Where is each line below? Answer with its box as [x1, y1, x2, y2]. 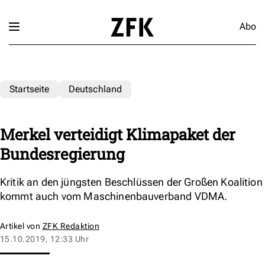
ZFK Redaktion [42, 221, 100, 231]
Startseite [9, 83, 50, 95]
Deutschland [68, 83, 122, 95]
